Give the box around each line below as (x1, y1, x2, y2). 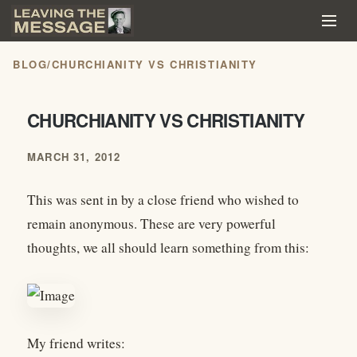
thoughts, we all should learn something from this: (27, 238, 309, 257)
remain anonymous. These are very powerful (27, 214, 276, 233)
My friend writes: (27, 334, 125, 353)
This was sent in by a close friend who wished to (27, 190, 299, 210)
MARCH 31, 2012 (27, 149, 121, 165)
